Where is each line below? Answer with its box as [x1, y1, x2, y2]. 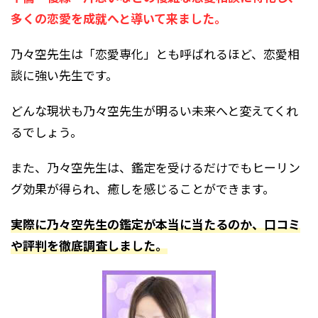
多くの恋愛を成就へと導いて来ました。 [11, 9, 226, 27]
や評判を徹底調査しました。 [11, 236, 168, 254]
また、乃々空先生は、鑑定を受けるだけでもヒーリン [11, 158, 300, 176]
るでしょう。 [11, 123, 82, 141]
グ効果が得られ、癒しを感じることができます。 [11, 180, 275, 197]
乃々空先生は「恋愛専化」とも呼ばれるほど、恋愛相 [11, 45, 300, 62]
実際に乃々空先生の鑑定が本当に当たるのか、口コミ [11, 215, 300, 233]
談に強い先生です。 [11, 66, 118, 84]
